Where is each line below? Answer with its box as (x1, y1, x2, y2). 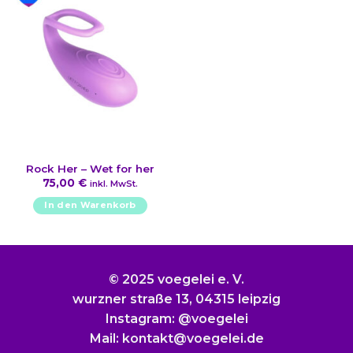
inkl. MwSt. (90, 178, 138, 190)
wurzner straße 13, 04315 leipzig (72, 291, 281, 307)
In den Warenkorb (44, 199, 136, 211)
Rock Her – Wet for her (26, 162, 154, 176)
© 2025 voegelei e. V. (109, 271, 244, 287)
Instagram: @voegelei (105, 310, 248, 326)
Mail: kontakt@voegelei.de (89, 330, 264, 346)
